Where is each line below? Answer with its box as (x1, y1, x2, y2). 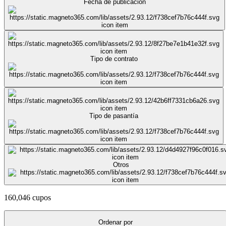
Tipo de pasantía (89, 111, 138, 120)
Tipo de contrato (90, 54, 138, 63)
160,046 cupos (4, 193, 51, 202)
